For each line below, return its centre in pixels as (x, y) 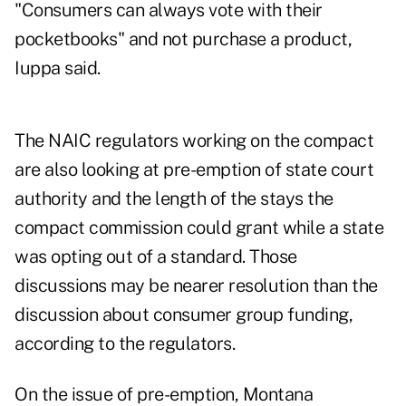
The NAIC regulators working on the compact (194, 141)
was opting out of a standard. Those (156, 257)
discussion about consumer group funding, (184, 315)
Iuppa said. (58, 68)
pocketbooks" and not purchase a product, (183, 39)
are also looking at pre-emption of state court (194, 170)
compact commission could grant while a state (199, 228)
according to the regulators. (125, 344)
